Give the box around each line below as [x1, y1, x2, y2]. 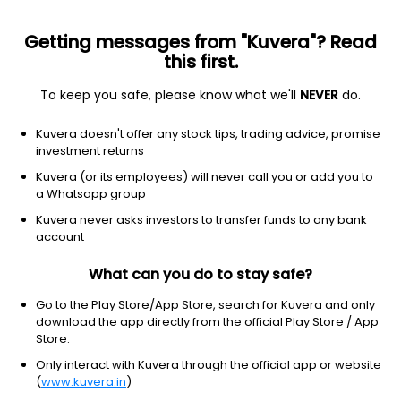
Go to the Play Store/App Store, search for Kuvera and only [36, 296, 375, 313]
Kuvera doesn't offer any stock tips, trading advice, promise [36, 125, 380, 142]
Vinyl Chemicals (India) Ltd [14, 140, 224, 161]
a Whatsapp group [36, 185, 146, 202]
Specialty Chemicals [159, 94, 278, 111]
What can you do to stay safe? [89, 264, 312, 285]
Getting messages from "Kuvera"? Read [24, 30, 377, 55]
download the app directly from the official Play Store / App [36, 313, 379, 330]
